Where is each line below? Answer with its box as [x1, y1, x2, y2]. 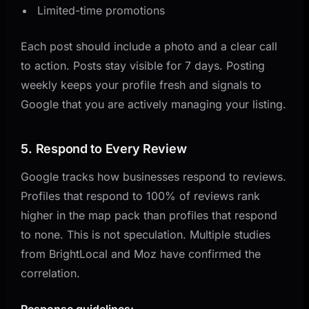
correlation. [21, 266, 81, 280]
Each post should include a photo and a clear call [21, 39, 278, 53]
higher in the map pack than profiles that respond [21, 208, 278, 222]
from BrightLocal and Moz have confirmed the [21, 246, 261, 261]
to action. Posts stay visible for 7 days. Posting [21, 58, 266, 72]
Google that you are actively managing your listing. [21, 97, 287, 111]
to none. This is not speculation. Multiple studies [21, 227, 271, 241]
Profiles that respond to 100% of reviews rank [21, 188, 261, 203]
